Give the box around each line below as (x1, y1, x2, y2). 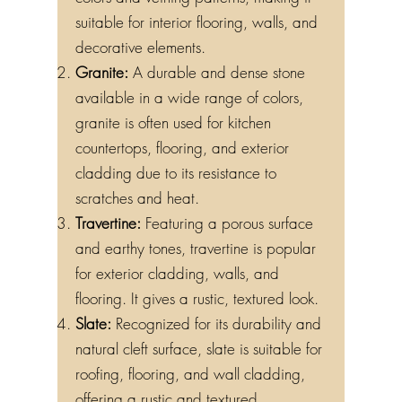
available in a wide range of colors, (75, 87, 303, 108)
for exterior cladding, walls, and (75, 263, 279, 284)
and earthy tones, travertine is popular (75, 238, 316, 258)
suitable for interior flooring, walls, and (75, 12, 318, 32)
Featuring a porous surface (141, 213, 313, 233)
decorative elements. (75, 37, 205, 57)
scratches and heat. (75, 188, 199, 208)
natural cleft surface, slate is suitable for (75, 338, 322, 359)
